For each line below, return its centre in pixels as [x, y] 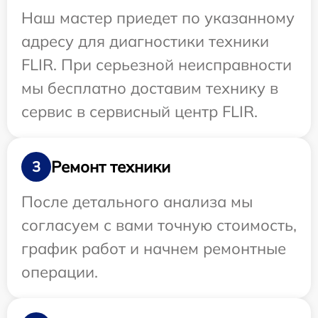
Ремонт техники [111, 166]
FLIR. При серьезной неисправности [157, 65]
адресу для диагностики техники [145, 42]
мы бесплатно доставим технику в [150, 88]
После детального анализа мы [137, 202]
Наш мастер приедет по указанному [158, 18]
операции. [60, 272]
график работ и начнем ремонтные [154, 249]
